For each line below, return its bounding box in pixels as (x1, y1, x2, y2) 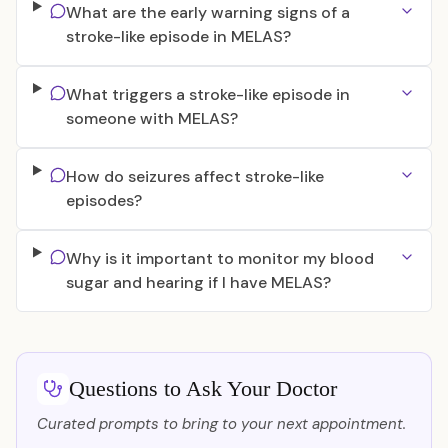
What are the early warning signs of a (65, 2, 350, 23)
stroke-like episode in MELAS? (65, 26, 291, 47)
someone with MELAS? (65, 108, 238, 129)
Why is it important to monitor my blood (65, 248, 374, 269)
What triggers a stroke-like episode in (65, 84, 350, 105)
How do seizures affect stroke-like (65, 166, 324, 187)
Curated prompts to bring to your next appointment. (37, 414, 406, 434)
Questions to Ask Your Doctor (69, 376, 337, 401)
